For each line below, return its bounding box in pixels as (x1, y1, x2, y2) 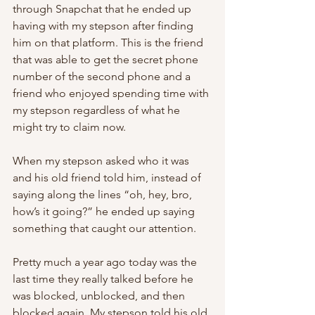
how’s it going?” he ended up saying (13, 205, 198, 218)
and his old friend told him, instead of (13, 171, 204, 184)
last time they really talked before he (13, 272, 196, 285)
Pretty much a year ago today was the (13, 255, 200, 269)
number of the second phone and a (13, 70, 193, 83)
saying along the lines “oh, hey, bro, (13, 188, 195, 201)
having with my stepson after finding (13, 19, 196, 32)
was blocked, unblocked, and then (13, 289, 188, 302)
